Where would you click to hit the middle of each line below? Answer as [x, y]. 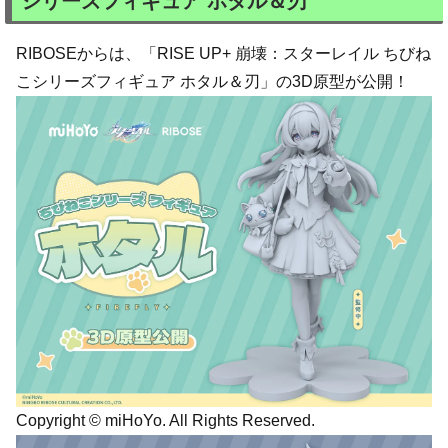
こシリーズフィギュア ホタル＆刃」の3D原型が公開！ [212, 81]
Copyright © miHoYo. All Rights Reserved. [165, 421]
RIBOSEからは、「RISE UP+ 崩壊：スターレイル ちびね [223, 53]
